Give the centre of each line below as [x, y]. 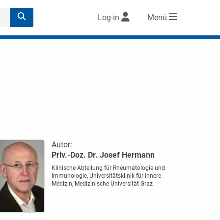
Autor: [62, 145]
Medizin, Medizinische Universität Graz [102, 184]
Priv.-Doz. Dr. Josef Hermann [103, 155]
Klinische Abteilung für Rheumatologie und [108, 168]
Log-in [109, 18]
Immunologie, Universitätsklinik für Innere [106, 176]
